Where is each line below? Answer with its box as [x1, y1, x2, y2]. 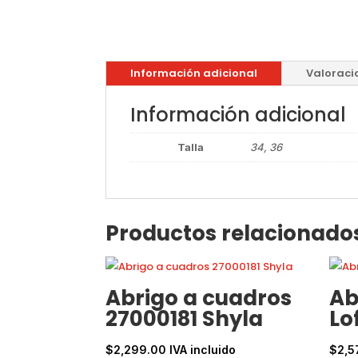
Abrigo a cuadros [105, 283, 292, 312]
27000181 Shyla [105, 304, 263, 333]
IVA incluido [169, 342, 236, 356]
